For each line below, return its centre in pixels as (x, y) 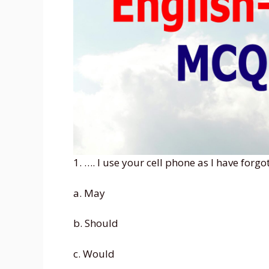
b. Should (96, 223)
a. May (89, 193)
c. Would (94, 253)
